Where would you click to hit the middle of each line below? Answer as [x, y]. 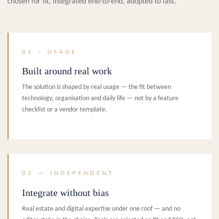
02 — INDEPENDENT [68, 174]
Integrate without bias [66, 192]
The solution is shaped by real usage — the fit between [97, 88]
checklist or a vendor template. [65, 110]
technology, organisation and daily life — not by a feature [100, 99]
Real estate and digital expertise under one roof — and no [101, 209]
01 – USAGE [50, 52]
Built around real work [67, 71]
